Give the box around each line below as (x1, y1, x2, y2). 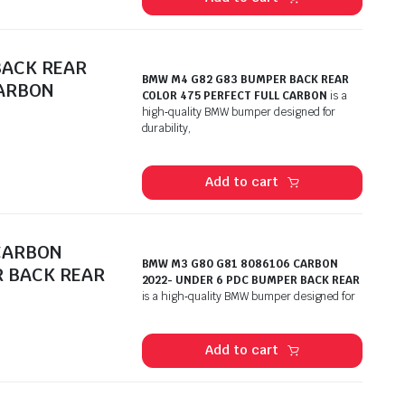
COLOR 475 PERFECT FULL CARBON (141, 88, 327, 103)
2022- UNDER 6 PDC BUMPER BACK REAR (141, 272, 360, 287)
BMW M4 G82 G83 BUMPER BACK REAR (141, 71, 349, 87)
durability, (141, 120, 193, 136)
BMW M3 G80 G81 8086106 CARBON (141, 256, 338, 271)
